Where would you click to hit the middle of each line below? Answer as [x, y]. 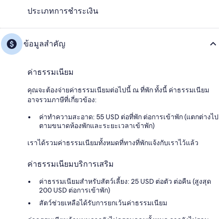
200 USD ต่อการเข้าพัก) [75, 190]
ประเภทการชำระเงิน [63, 11]
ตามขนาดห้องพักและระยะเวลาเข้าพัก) [97, 126]
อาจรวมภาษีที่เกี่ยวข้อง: [62, 100]
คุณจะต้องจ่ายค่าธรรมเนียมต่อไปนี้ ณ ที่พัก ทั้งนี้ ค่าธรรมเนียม [118, 90]
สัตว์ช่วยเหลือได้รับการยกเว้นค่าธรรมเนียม [103, 203]
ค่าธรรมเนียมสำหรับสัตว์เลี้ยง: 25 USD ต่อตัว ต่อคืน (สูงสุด [125, 181]
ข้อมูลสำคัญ [44, 44]
